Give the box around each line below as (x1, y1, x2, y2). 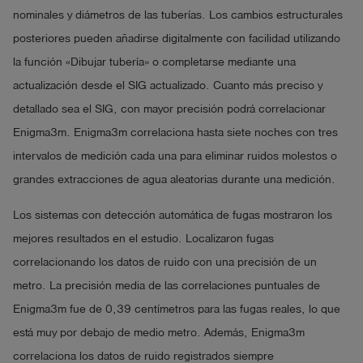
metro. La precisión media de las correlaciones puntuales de (13, 279, 320, 292)
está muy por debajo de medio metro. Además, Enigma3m (13, 326, 305, 339)
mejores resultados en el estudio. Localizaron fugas (13, 232, 274, 245)
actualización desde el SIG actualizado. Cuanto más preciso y (13, 79, 322, 92)
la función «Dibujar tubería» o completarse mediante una (13, 55, 296, 68)
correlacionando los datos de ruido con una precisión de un (13, 255, 317, 268)
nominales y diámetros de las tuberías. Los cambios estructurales (13, 8, 343, 21)
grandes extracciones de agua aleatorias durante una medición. (13, 173, 335, 186)
